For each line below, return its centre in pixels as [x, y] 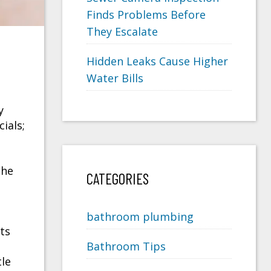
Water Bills [115, 78]
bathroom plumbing [140, 217]
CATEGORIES [118, 179]
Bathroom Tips [126, 247]
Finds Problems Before [146, 15]
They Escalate [122, 32]
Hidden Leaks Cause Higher [157, 61]
